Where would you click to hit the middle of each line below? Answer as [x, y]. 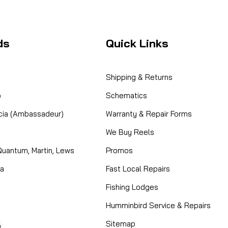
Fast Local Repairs [138, 168]
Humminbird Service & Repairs [158, 205]
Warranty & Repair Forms [149, 113]
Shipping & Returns [139, 77]
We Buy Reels [130, 132]
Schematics [126, 95]
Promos [119, 150]
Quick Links [137, 43]
